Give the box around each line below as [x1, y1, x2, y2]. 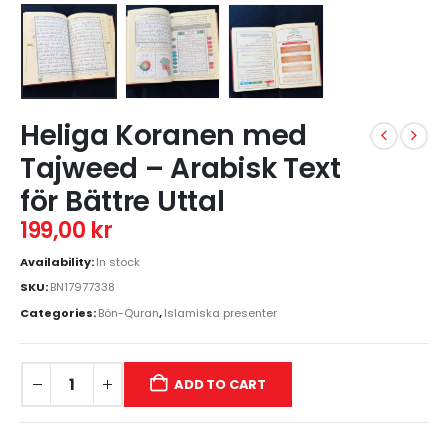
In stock [96, 253, 140, 270]
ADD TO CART [174, 374, 267, 394]
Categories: [20, 305, 98, 322]
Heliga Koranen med [20, 116, 307, 156]
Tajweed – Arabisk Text [20, 149, 341, 189]
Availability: [20, 253, 96, 270]
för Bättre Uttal [20, 182, 225, 222]
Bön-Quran [98, 305, 159, 322]
